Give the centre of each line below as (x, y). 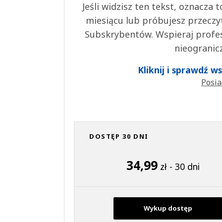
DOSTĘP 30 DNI (119, 137)
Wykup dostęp (168, 208)
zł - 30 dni (179, 167)
